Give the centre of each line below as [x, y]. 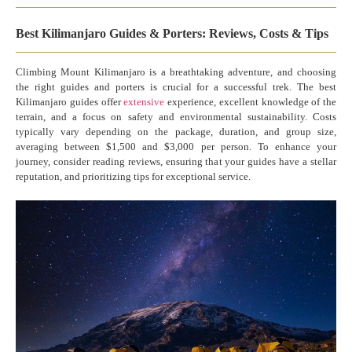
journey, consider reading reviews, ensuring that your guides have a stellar [176, 162]
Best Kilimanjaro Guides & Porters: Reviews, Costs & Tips [172, 34]
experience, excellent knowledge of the [250, 102]
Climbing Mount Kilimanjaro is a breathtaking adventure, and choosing [176, 72]
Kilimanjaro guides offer [70, 102]
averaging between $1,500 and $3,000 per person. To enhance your [176, 147]
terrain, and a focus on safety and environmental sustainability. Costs [176, 117]
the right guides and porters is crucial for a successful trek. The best [176, 87]
